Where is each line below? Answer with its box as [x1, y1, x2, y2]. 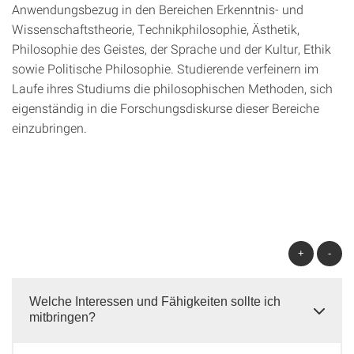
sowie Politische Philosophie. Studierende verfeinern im [12, 60, 318, 77]
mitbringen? [29, 311, 96, 324]
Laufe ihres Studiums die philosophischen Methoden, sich [12, 80, 333, 96]
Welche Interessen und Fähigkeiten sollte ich [29, 295, 281, 308]
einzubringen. [12, 119, 87, 136]
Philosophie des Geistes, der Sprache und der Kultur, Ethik [12, 40, 331, 57]
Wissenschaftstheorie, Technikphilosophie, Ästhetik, [12, 21, 299, 37]
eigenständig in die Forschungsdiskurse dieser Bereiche [12, 100, 319, 116]
